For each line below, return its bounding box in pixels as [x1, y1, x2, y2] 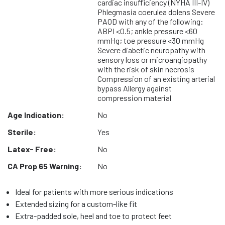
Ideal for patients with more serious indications [15, 187, 173, 196]
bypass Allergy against [97, 83, 172, 93]
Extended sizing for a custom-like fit [15, 199, 137, 208]
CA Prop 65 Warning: [8, 161, 82, 171]
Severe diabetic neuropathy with [97, 45, 205, 55]
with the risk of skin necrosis [97, 64, 194, 74]
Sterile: [8, 127, 36, 137]
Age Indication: [8, 110, 64, 120]
